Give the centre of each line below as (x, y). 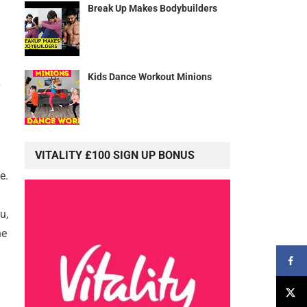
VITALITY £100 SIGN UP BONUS (115, 156)
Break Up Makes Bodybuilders (152, 9)
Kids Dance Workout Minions (150, 77)
